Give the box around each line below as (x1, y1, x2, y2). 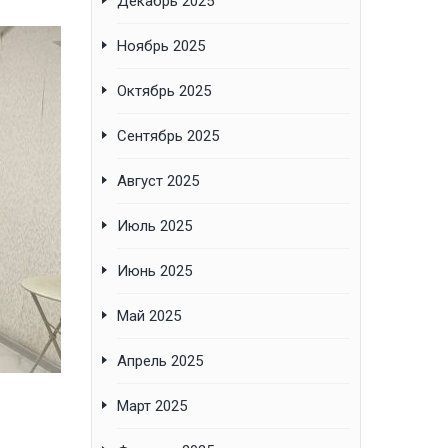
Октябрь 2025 (117, 82, 211, 101)
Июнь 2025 (117, 262, 192, 281)
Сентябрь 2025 (117, 127, 219, 146)
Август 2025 (117, 172, 199, 191)
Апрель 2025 (117, 352, 203, 371)
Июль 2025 (117, 217, 192, 236)
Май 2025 (117, 307, 181, 326)
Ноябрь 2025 (117, 37, 205, 56)
